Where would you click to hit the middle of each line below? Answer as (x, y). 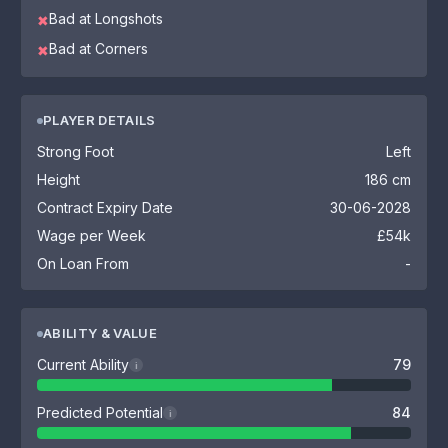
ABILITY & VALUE (100, 333)
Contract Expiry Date (105, 207)
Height (58, 179)
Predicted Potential (100, 412)
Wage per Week (91, 235)
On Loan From (83, 263)
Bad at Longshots (106, 18)
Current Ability (83, 364)
